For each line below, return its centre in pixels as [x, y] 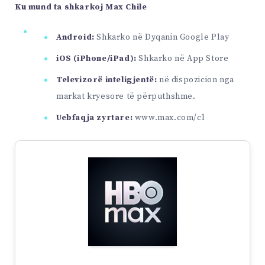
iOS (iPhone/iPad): [96, 58]
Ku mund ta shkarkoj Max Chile [81, 7]
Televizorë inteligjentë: [107, 80]
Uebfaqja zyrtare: [95, 117]
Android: [75, 37]
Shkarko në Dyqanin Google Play [162, 37]
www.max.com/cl [169, 117]
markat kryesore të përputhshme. [126, 96]
